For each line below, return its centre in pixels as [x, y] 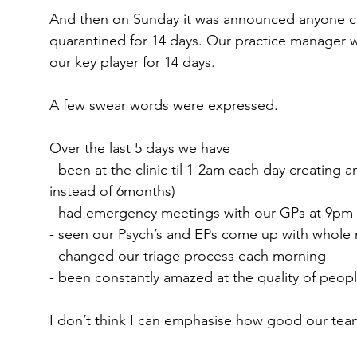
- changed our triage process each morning [188, 256]
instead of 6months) [112, 191]
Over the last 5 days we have [140, 148]
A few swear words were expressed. [164, 105]
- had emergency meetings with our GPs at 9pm [201, 213]
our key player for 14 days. [132, 62]
